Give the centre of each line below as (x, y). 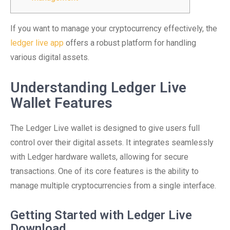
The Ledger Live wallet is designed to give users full (105, 128)
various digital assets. (50, 57)
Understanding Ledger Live (98, 88)
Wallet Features (61, 103)
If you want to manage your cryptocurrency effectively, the (114, 28)
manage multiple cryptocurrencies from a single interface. (113, 186)
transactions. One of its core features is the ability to (104, 171)
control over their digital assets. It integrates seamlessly (112, 142)
